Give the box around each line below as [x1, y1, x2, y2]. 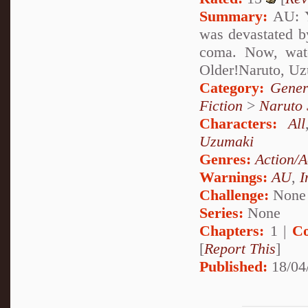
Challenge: [199, 186, 269, 203]
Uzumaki [199, 132, 254, 150]
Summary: [199, 7, 267, 25]
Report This [204, 239, 276, 257]
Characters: [199, 114, 277, 132]
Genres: [199, 150, 255, 168]
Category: [199, 78, 264, 96]
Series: [199, 203, 243, 221]
